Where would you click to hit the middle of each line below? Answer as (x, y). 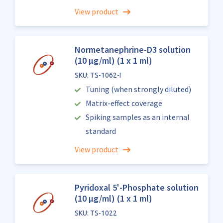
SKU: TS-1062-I (98, 75)
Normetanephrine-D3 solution (132, 50)
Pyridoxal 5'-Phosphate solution (136, 187)
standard (101, 131)
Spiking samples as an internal (138, 117)
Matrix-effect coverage (124, 103)
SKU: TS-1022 (96, 213)
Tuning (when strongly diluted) (139, 89)
